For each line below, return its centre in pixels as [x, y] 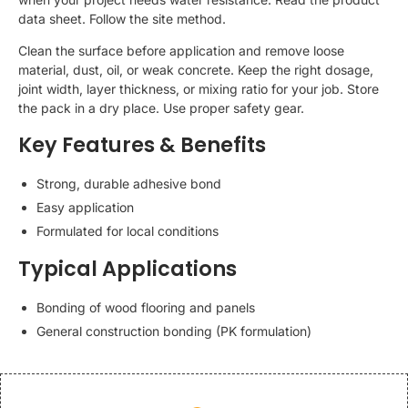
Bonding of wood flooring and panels [146, 307]
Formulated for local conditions [127, 230]
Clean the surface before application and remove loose [181, 51]
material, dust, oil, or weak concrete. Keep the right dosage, [196, 70]
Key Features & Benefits [142, 144]
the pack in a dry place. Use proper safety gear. [161, 108]
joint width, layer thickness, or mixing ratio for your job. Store [199, 89]
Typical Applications [127, 268]
